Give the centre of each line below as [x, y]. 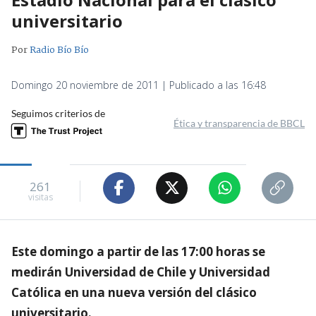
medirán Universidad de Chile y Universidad [141, 272]
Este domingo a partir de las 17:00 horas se [138, 251]
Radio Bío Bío [59, 50]
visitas [40, 197]
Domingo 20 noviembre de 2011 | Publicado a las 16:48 [139, 85]
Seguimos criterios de [58, 113]
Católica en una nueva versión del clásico [134, 292]
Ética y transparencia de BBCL [239, 123]
